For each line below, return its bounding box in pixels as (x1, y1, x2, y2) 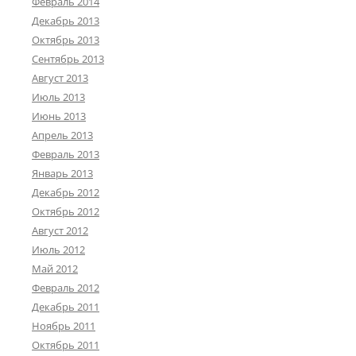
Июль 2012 (32, 242, 85, 257)
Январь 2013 (32, 166, 93, 181)
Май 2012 (32, 261, 78, 277)
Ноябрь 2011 (32, 319, 95, 334)
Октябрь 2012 (32, 204, 99, 219)
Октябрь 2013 (32, 33, 99, 48)
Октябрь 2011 (32, 338, 99, 353)
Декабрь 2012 (32, 185, 99, 200)
